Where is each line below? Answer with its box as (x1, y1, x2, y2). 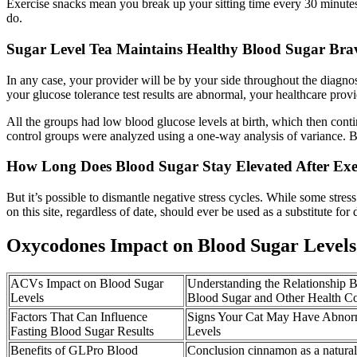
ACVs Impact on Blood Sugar (10, 276, 163, 290)
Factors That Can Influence (10, 309, 147, 324)
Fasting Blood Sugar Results (10, 324, 154, 338)
